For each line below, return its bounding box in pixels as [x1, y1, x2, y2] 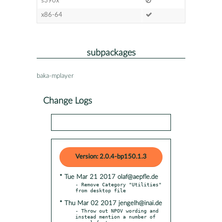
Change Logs [43, 96, 92, 105]
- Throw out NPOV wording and [75, 207, 159, 214]
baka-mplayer [37, 72, 74, 79]
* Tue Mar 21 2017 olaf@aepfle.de [59, 173, 158, 180]
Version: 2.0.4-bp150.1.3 [75, 153, 147, 160]
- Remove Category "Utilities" [75, 181, 162, 187]
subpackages [86, 48, 136, 57]
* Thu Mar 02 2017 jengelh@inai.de [59, 200, 162, 207]
